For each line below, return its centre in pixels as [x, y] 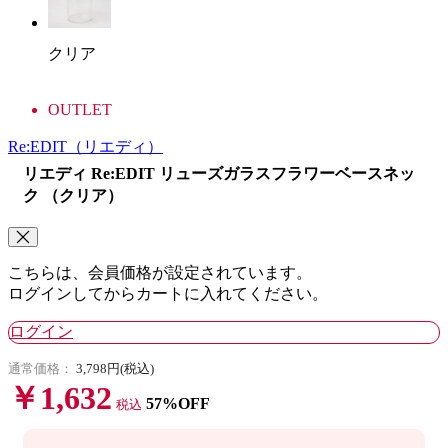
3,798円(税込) [115, 368]
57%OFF [178, 403]
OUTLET [80, 109]
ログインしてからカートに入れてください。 [168, 293]
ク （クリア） [73, 195]
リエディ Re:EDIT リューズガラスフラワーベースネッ [219, 173]
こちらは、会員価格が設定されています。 [160, 272]
